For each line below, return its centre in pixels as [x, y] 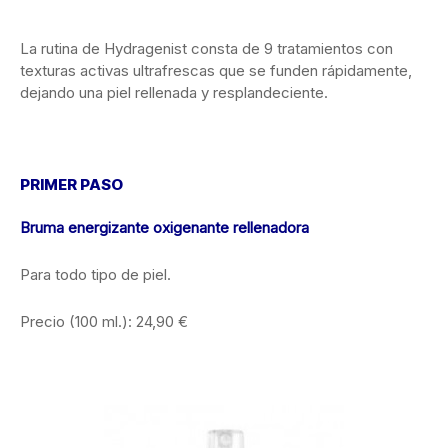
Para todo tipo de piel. [95, 274]
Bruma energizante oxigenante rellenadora [164, 227]
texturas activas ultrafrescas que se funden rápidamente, [216, 70]
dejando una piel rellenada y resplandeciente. [174, 92]
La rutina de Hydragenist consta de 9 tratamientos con [206, 48]
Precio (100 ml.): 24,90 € [104, 321]
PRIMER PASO [71, 184]
